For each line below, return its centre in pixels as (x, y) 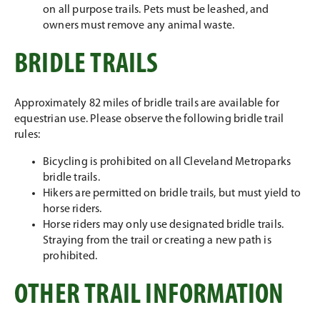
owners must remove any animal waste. (139, 26)
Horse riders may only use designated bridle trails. (164, 225)
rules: (27, 135)
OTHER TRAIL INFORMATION (149, 296)
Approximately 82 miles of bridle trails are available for (147, 104)
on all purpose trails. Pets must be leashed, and (156, 10)
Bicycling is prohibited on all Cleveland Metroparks (167, 162)
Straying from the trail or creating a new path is (157, 241)
